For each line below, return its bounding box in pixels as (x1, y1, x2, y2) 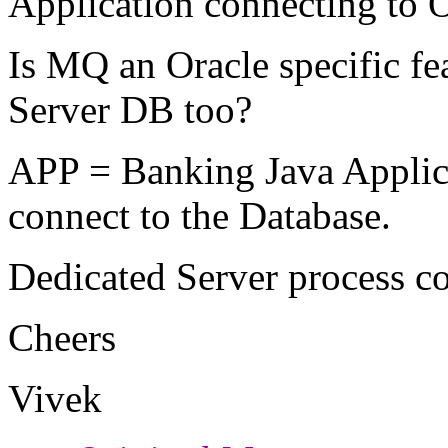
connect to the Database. (8, 193, 391, 237)
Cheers (8, 315, 116, 359)
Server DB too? (8, 87, 252, 131)
